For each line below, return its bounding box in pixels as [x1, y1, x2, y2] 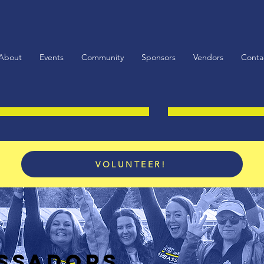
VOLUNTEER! [95, 159, 166, 170]
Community [81, 52, 124, 62]
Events [39, 52, 64, 62]
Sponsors [141, 52, 176, 62]
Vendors [193, 52, 223, 62]
